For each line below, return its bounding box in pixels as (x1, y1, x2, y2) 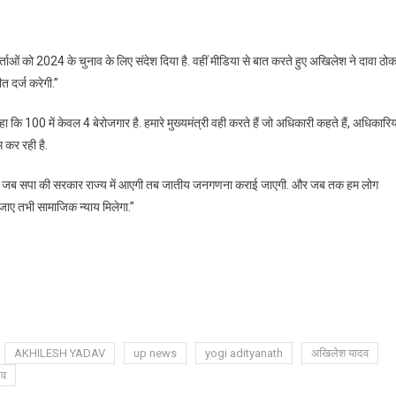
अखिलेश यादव (311, 346, 369, 361)
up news (133, 346, 177, 361)
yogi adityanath (205, 346, 283, 361)
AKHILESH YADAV (14, 346, 105, 361)
